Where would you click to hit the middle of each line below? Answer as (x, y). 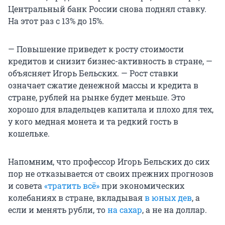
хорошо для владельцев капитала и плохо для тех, (111, 109)
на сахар (124, 210)
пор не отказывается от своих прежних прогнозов (111, 174)
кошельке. (29, 134)
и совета (26, 186)
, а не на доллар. (175, 210)
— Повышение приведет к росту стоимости (96, 49)
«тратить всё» (72, 186)
